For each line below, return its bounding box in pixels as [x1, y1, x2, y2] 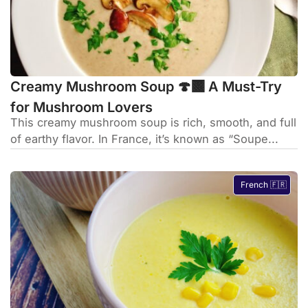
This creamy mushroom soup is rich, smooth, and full [10, 115, 296, 129]
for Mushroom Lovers [10, 98, 153, 115]
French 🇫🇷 [241, 179, 287, 190]
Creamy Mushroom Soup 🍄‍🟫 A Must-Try [10, 78, 282, 95]
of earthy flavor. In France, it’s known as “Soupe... [10, 131, 278, 146]
